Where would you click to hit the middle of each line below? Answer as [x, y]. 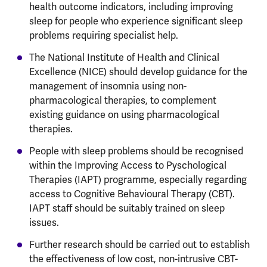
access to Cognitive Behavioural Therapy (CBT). [132, 194]
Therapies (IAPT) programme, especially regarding [138, 180]
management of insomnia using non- [108, 86]
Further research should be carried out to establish [139, 245]
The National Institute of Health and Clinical [124, 58]
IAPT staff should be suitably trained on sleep [127, 208]
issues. [44, 223]
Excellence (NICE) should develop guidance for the [138, 72]
